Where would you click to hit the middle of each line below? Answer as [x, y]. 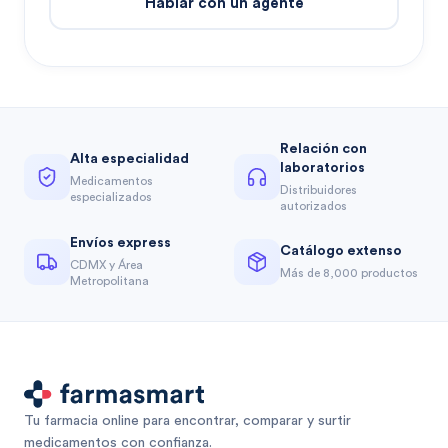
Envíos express [120, 243]
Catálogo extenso [341, 251]
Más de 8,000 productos [349, 273]
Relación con [323, 149]
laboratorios [322, 168]
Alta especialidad [129, 158]
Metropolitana [109, 281]
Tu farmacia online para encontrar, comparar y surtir [187, 421]
